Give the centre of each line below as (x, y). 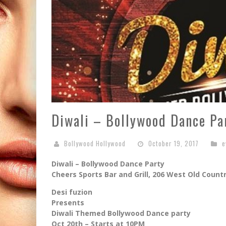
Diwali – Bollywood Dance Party (108, 163)
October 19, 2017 (174, 143)
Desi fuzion (72, 192)
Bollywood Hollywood (95, 143)
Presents (68, 202)
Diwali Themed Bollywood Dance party (121, 213)
